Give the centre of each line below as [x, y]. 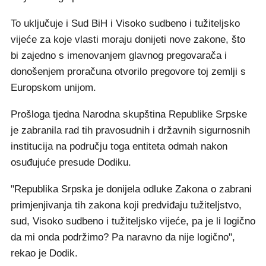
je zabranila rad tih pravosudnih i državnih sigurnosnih [130, 130]
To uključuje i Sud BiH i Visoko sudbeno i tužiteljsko [125, 23]
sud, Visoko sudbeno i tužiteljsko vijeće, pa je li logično [133, 221]
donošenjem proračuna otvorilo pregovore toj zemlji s [128, 71]
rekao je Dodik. [44, 253]
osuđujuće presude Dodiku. [71, 162]
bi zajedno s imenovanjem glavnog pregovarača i [119, 55]
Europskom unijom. [53, 87]
